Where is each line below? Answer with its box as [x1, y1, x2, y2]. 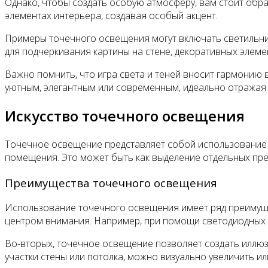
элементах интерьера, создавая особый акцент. [5, 9, 218, 23]
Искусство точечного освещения [5, 105, 245, 126]
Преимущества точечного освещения [5, 175, 217, 190]
